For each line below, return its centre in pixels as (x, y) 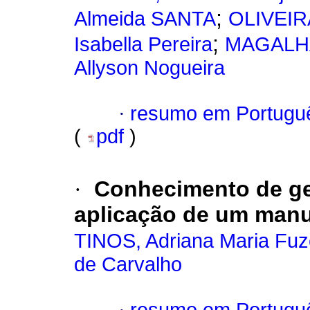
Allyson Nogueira (149, 68)
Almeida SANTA (145, 19)
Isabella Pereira (143, 45)
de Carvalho (128, 265)
